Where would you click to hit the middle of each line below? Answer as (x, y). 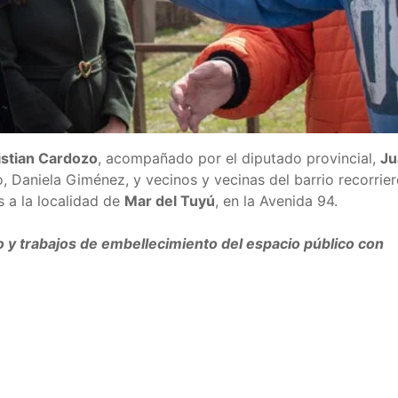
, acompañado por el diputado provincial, (239, 158)
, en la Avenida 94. (276, 201)
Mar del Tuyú (170, 201)
